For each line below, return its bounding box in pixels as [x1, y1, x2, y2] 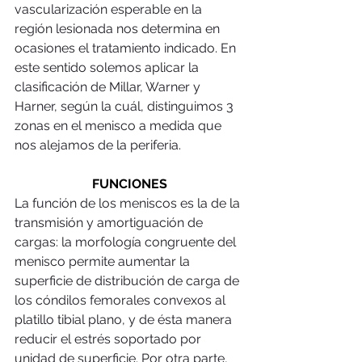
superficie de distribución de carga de [15, 272, 242, 288]
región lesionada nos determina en [15, 20, 223, 36]
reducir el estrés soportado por [15, 330, 204, 347]
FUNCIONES [91, 175, 167, 192]
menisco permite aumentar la [15, 253, 193, 269]
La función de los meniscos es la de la [15, 195, 243, 211]
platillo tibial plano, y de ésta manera [15, 311, 235, 327]
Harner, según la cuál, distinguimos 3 [15, 98, 237, 114]
